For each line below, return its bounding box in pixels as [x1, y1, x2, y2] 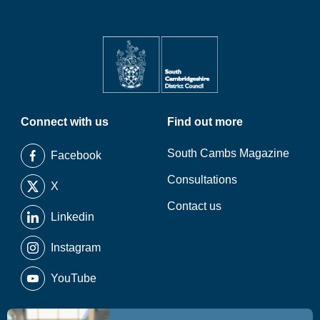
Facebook [50, 149, 101, 161]
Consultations [167, 173, 237, 186]
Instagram [50, 241, 101, 254]
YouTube [50, 271, 96, 284]
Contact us [167, 199, 221, 212]
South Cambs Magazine [167, 146, 289, 159]
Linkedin [50, 210, 94, 223]
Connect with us [20, 116, 109, 129]
